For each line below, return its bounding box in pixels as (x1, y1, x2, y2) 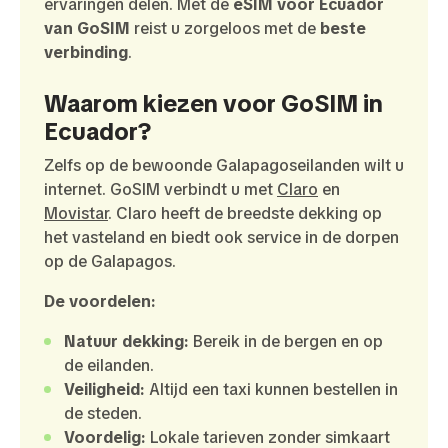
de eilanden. (64, 354, 154, 376)
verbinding (44, 41, 128, 63)
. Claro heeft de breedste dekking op (108, 202, 382, 224)
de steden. (64, 402, 142, 424)
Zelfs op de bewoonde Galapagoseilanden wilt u (44, 154, 404, 176)
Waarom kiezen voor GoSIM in (44, 87, 383, 119)
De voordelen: (44, 290, 156, 312)
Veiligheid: (64, 378, 145, 400)
